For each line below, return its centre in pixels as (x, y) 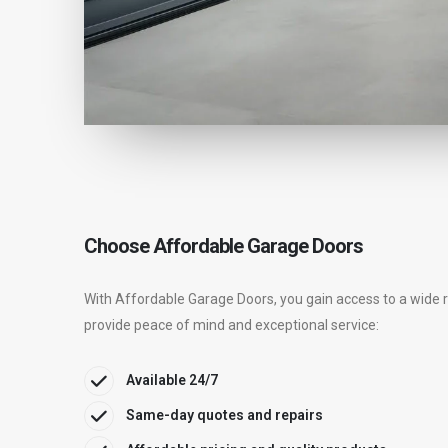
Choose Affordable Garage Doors (223, 246)
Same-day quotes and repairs (224, 415)
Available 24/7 (172, 380)
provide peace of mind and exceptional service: (231, 325)
